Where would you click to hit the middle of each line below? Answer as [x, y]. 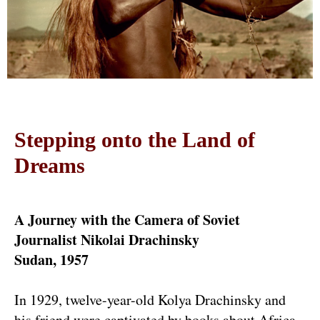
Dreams [50, 165]
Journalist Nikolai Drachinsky [107, 240]
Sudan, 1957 [51, 260]
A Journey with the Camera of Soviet [127, 220]
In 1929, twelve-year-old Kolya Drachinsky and [150, 300]
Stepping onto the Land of [135, 140]
